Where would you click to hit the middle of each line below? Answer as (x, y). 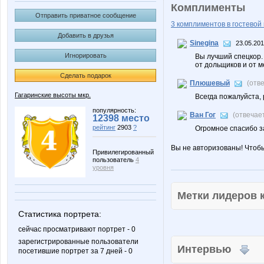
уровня (103, 167)
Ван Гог (203, 115)
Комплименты (208, 8)
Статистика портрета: (60, 214)
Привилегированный (123, 152)
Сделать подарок (85, 75)
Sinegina (204, 43)
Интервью (209, 249)
